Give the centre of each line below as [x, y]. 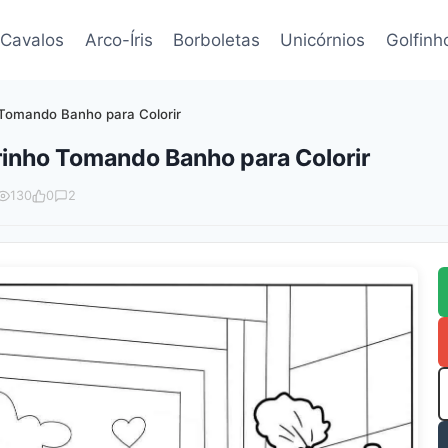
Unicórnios [323, 39]
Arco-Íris [118, 39]
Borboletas [216, 39]
